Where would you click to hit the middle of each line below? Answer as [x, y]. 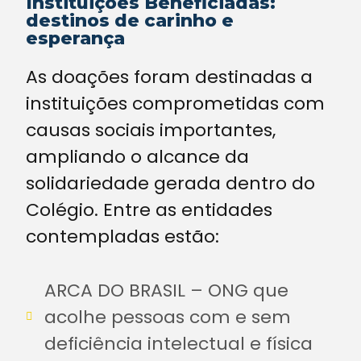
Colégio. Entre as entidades [149, 210]
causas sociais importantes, [151, 130]
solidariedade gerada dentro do [170, 183]
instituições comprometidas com [175, 103]
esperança [75, 38]
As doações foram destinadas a [169, 77]
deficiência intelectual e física [178, 343]
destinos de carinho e [130, 20]
